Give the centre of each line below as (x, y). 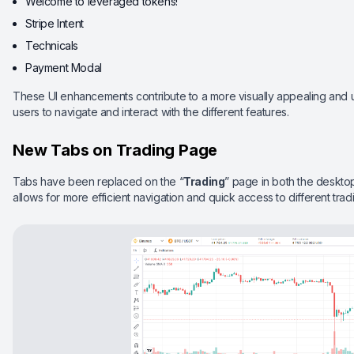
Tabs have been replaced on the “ (98, 181)
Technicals (52, 45)
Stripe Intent (55, 23)
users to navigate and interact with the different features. (151, 112)
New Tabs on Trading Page (115, 150)
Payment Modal (64, 68)
